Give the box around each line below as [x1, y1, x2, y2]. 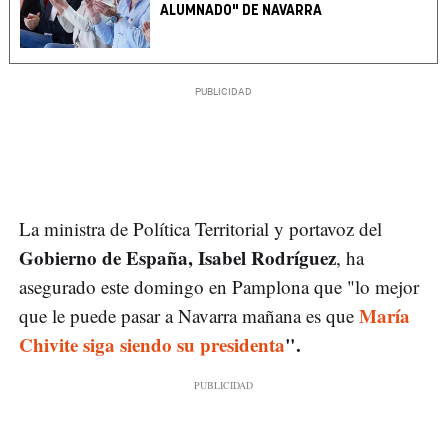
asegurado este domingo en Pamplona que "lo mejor [19, 274, 419, 300]
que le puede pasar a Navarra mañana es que [19, 303, 354, 329]
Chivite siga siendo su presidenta [19, 331, 285, 359]
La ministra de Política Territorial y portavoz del [19, 216, 382, 242]
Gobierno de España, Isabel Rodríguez [19, 244, 336, 272]
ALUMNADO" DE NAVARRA [160, 3, 323, 19]
